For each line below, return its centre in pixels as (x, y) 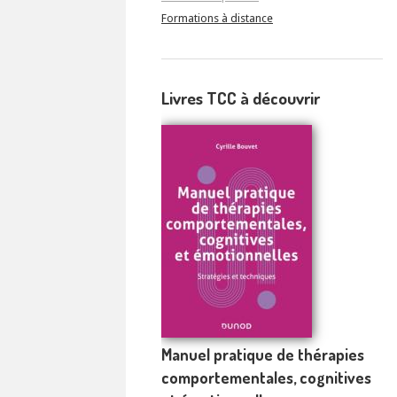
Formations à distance (217, 19)
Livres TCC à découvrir (241, 98)
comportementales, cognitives (266, 377)
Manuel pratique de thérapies (263, 354)
